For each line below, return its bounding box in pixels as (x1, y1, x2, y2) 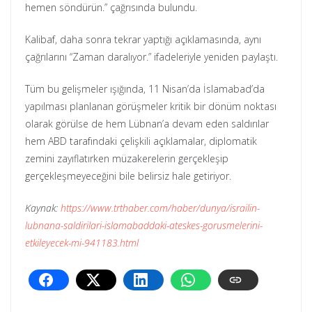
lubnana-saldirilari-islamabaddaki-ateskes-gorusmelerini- (25, 219, 263, 233)
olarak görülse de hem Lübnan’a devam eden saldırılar (25, 117, 269, 131)
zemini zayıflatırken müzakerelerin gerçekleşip (25, 152, 228, 166)
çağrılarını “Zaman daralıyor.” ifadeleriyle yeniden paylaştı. (25, 50, 278, 64)
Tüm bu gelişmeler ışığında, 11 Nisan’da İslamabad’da (25, 82, 265, 96)
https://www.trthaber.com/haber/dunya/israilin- (61, 201, 260, 215)
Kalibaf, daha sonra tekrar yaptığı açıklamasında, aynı (25, 33, 261, 47)
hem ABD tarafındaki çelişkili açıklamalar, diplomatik (25, 134, 257, 148)
